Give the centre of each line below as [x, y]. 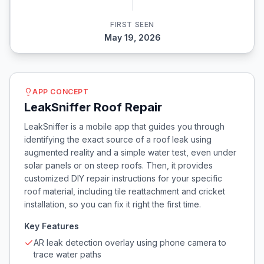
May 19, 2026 [132, 37]
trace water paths [67, 254]
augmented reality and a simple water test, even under [130, 152]
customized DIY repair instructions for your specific [123, 178]
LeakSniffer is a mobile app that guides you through [124, 126]
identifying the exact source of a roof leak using [118, 139]
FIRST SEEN [132, 24]
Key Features [52, 226]
